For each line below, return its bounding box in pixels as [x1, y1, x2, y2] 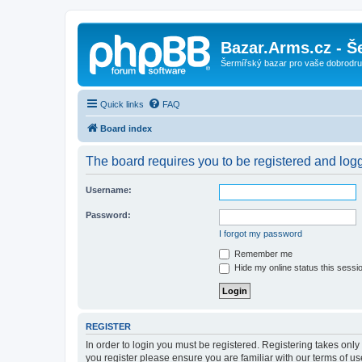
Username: [86, 184, 132, 195]
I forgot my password [219, 228, 302, 238]
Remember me [232, 248, 293, 259]
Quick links [100, 99, 144, 109]
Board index [100, 123, 152, 133]
